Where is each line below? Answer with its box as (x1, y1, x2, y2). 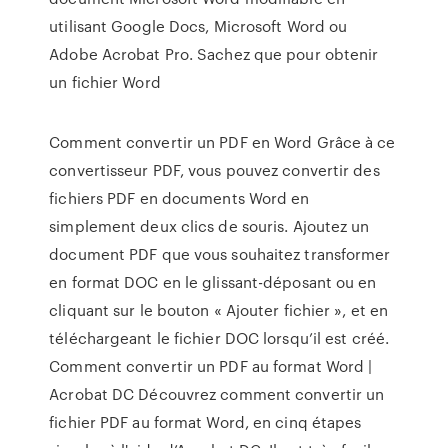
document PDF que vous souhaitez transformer (49, 243, 391, 265)
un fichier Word (49, 71, 161, 93)
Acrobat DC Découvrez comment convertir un (49, 383, 385, 405)
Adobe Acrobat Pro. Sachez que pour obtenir (49, 43, 379, 65)
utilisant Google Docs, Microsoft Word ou (49, 15, 348, 37)
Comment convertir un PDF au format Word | (49, 355, 373, 377)
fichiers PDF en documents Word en (49, 187, 310, 209)
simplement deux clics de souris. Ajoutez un (49, 215, 370, 237)
